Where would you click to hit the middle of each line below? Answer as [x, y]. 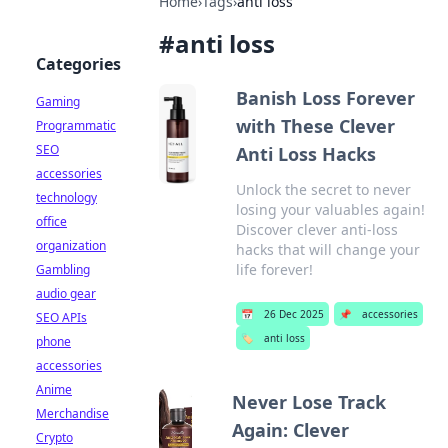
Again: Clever [290, 430]
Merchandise [72, 413]
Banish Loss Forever [325, 98]
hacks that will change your [327, 249]
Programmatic [76, 125]
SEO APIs [61, 317]
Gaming [58, 101]
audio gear [66, 293]
